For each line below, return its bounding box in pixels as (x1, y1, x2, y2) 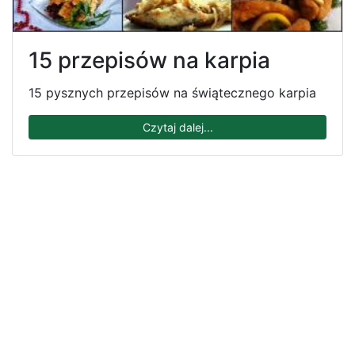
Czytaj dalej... (142, 120, 213, 135)
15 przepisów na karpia (29, 47, 270, 74)
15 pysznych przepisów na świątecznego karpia (29, 85, 316, 101)
